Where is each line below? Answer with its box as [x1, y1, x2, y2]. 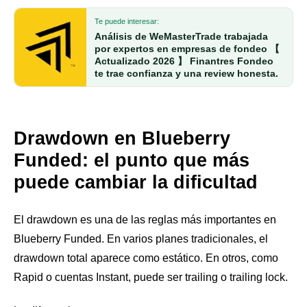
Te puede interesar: [95, 17, 159, 26]
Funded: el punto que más [14, 150, 249, 171]
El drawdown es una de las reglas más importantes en [14, 213, 276, 225]
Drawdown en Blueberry [14, 128, 230, 149]
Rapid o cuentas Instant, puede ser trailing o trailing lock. [14, 271, 288, 283]
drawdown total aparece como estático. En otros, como [14, 251, 278, 264]
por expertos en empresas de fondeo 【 [95, 43, 280, 55]
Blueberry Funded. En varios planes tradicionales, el [14, 232, 268, 245]
